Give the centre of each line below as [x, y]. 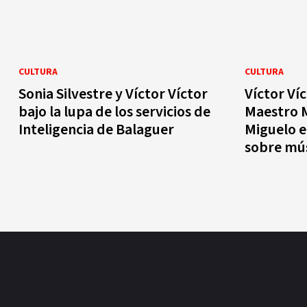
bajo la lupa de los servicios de [114, 111]
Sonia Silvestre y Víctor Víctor [113, 94]
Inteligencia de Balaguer [96, 129]
